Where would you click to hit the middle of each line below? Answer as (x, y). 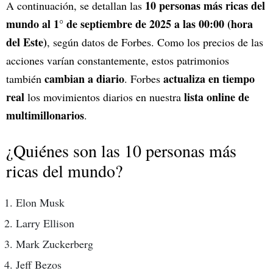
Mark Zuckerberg (55, 244)
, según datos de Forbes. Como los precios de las (155, 42)
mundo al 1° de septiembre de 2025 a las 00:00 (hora (129, 24)
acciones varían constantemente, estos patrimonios (118, 60)
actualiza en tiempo (209, 79)
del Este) (27, 42)
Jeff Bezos (39, 264)
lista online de (217, 97)
